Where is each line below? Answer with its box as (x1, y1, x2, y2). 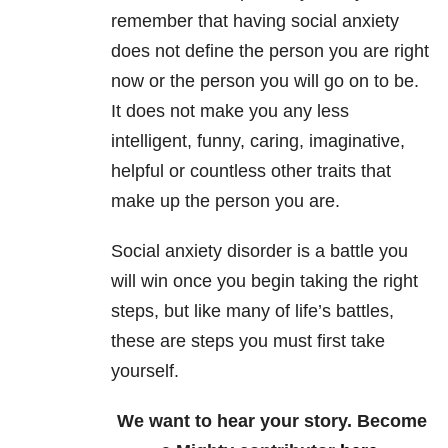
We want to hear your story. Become (116, 411, 427, 432)
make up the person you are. (111, 191, 340, 212)
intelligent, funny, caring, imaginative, (111, 131, 405, 152)
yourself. (111, 361, 179, 382)
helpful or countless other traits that (111, 161, 391, 182)
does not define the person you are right (111, 41, 429, 62)
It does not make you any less (111, 101, 349, 122)
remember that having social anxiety (111, 11, 399, 32)
